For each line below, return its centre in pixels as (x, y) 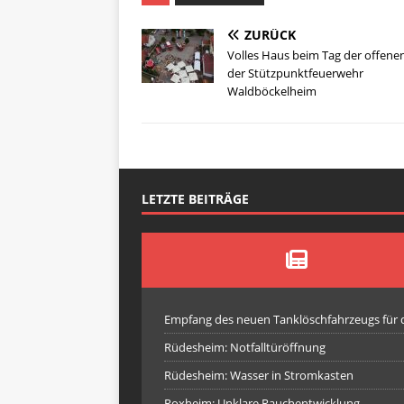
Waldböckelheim (272, 92)
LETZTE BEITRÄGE (195, 199)
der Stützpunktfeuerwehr (295, 73)
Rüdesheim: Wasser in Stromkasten (259, 376)
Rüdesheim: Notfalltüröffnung (245, 348)
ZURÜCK (270, 35)
